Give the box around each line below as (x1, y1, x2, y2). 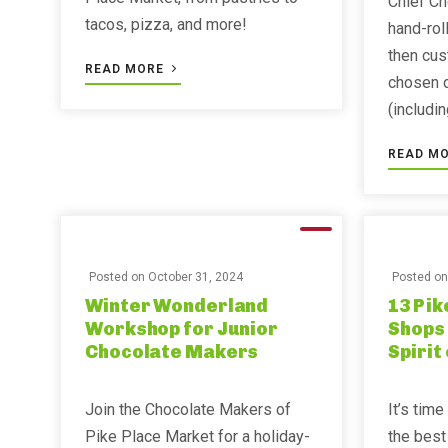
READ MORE (85, 62, 168, 76)
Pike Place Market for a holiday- (85, 427, 310, 446)
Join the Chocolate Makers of (85, 400, 291, 419)
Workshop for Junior (85, 318, 279, 340)
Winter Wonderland (85, 295, 269, 317)
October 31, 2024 (148, 270, 243, 284)
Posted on (89, 270, 148, 284)
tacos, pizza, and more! (85, 15, 247, 34)
